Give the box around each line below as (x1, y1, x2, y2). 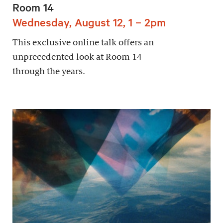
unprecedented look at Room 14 (12, 52, 142, 62)
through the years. (12, 66, 85, 76)
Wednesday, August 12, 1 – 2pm (12, 14, 166, 29)
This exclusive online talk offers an (12, 37, 154, 47)
